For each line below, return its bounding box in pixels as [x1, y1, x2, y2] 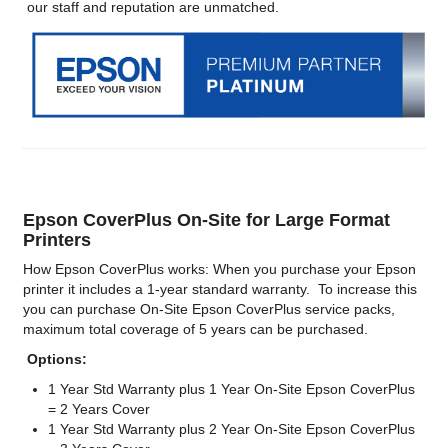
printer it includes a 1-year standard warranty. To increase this [23, 281, 418, 298]
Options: [23, 351, 88, 368]
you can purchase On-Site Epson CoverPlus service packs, [23, 301, 396, 318]
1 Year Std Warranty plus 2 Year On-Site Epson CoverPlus [48, 421, 416, 438]
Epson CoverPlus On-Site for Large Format [23, 210, 391, 231]
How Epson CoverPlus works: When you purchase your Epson [23, 261, 417, 278]
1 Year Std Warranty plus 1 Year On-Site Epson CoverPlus [48, 381, 416, 398]
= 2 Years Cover [48, 401, 151, 418]
